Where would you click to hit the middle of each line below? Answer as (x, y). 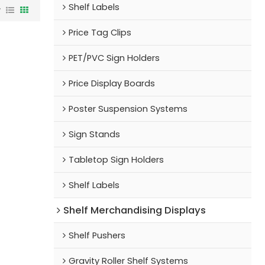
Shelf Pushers (97, 235)
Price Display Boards (112, 83)
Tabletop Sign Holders (117, 159)
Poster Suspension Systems (128, 109)
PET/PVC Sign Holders (114, 58)
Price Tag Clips (100, 32)
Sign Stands (95, 134)
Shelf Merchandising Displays (135, 210)
